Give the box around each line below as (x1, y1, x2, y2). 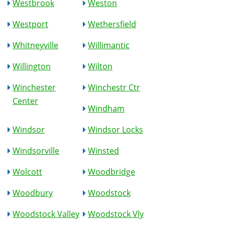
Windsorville (13, 145, 59, 156)
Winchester (13, 82, 56, 93)
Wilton (88, 61, 113, 72)
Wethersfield (88, 19, 136, 30)
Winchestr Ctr (88, 82, 140, 93)
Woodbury (13, 187, 53, 198)
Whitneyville (13, 40, 58, 51)
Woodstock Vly (88, 208, 144, 219)
